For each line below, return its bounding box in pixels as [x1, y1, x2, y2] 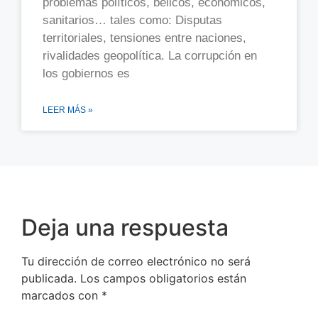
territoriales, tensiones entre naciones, [43, 31, 246, 45]
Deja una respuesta [21, 214, 229, 242]
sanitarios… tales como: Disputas [43, 13, 222, 28]
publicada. [21, 271, 77, 286]
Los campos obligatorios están [80, 271, 246, 286]
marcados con [21, 288, 102, 303]
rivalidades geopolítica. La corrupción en [43, 49, 257, 63]
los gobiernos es [43, 67, 130, 81]
